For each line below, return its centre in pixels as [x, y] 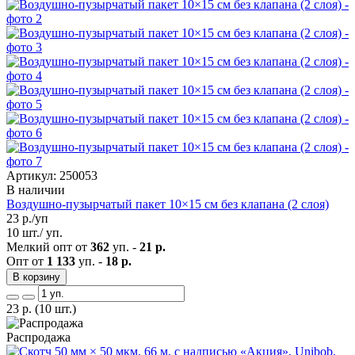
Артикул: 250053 [52, 175]
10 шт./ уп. [34, 232]
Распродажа [38, 337]
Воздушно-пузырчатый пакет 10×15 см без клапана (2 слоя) [168, 204]
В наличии [36, 189]
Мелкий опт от [48, 246]
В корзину [36, 277]
